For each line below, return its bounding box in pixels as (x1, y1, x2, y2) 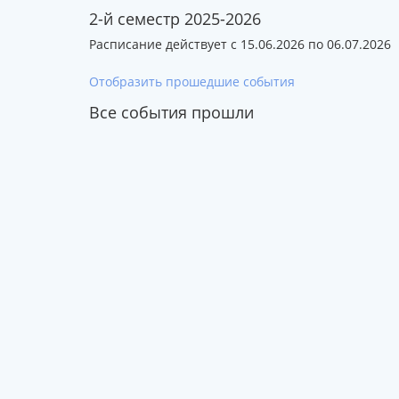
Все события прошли (88, 102, 254, 124)
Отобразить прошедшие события (88, 73, 295, 91)
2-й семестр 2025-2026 (88, 8, 261, 30)
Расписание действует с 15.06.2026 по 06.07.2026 (88, 36, 391, 53)
